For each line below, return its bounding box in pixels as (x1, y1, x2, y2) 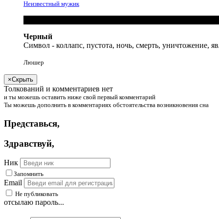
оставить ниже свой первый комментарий (40, 93, 155, 101)
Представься (4, 118, 57, 129)
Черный (23, 32, 52, 41)
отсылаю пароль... (4, 198, 64, 207)
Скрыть (12, 76, 33, 84)
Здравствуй (4, 138, 52, 149)
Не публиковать (14, 190, 58, 198)
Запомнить (14, 170, 44, 178)
